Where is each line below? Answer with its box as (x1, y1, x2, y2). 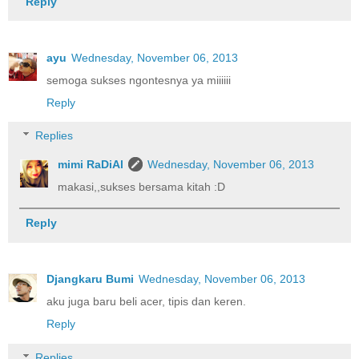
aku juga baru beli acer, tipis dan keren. (46, 295, 246, 309)
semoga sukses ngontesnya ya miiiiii (46, 73, 231, 87)
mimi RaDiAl (58, 158, 124, 171)
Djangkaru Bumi (46, 272, 134, 286)
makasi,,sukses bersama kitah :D (58, 180, 226, 194)
